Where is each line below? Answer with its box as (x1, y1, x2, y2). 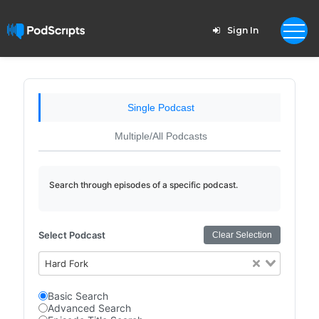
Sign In (226, 25, 258, 36)
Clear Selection (212, 230, 273, 240)
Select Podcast (38, 229, 105, 241)
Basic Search (47, 290, 108, 302)
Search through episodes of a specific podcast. (48, 179, 238, 190)
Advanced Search (47, 302, 131, 314)
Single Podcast (127, 102, 194, 113)
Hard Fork (45, 258, 89, 269)
